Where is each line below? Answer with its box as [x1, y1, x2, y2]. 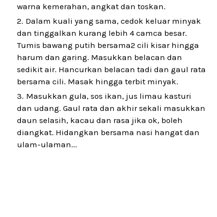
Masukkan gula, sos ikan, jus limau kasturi [26, 91, 191, 101]
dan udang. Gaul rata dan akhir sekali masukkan [17, 103, 205, 113]
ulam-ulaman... [17, 139, 77, 149]
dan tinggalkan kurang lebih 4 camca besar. [17, 28, 187, 38]
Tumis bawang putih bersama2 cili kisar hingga [17, 40, 199, 50]
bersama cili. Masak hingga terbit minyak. [17, 77, 178, 86]
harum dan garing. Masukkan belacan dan [17, 52, 182, 62]
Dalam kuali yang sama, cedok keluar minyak [26, 16, 201, 26]
